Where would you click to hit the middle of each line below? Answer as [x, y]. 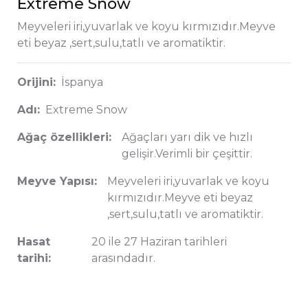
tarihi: [34, 258]
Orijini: [36, 82]
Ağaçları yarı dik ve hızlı [187, 137]
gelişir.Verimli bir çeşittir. [187, 153]
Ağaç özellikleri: [64, 137]
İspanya [82, 82]
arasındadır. [124, 258]
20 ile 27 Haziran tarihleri [159, 241]
